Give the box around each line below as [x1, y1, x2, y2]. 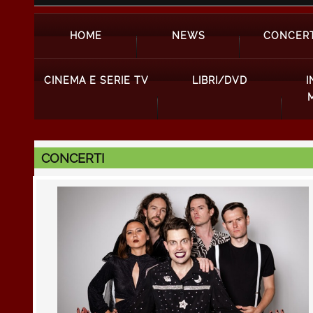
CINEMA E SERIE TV [43, 74, 149, 86]
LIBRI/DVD [192, 74, 247, 86]
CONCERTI [41, 151, 104, 166]
